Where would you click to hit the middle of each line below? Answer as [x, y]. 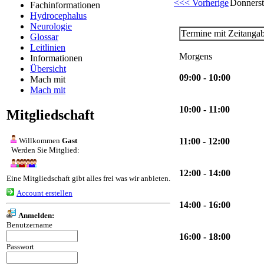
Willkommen [40, 140]
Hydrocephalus [58, 15]
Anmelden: [36, 215]
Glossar [44, 37]
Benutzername [29, 225]
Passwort [20, 246]
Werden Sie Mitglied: [45, 150]
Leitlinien [48, 47]
